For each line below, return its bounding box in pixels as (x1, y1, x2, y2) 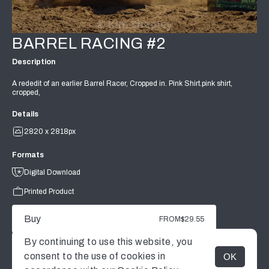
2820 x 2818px (24, 127, 76, 136)
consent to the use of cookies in (24, 251, 165, 261)
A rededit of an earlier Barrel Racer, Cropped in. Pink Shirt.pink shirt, (12, 79, 232, 88)
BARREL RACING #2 (12, 34, 165, 52)
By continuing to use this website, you (24, 237, 192, 247)
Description (12, 57, 55, 66)
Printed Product (24, 187, 74, 196)
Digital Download (24, 168, 80, 177)
